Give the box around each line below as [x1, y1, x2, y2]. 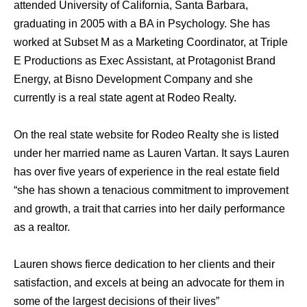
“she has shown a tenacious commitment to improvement [14, 184, 288, 197]
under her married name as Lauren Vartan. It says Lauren [14, 147, 289, 160]
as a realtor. [14, 221, 70, 234]
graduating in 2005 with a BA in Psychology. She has [14, 18, 270, 30]
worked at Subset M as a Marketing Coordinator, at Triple [14, 36, 288, 49]
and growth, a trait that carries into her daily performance [14, 203, 285, 215]
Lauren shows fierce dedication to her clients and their [14, 258, 275, 271]
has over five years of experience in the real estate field [14, 166, 280, 178]
